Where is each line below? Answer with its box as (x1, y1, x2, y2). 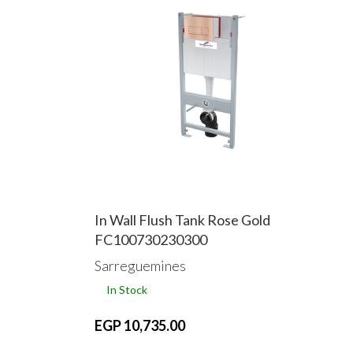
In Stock (106, 282, 147, 296)
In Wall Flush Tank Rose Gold (94, 210, 270, 229)
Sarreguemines (94, 256, 186, 274)
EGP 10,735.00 (94, 316, 185, 334)
